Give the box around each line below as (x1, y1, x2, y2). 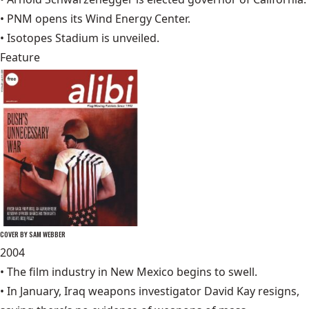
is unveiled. (99, 30, 159, 46)
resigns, (255, 283, 299, 299)
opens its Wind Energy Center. (32, 11, 190, 27)
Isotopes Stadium (7, 30, 99, 46)
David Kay (204, 283, 255, 299)
